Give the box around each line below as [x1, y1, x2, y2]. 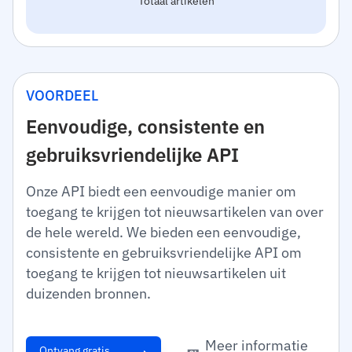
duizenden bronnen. [26, 284, 151, 302]
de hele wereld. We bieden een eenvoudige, [26, 223, 301, 241]
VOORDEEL [26, 86, 98, 104]
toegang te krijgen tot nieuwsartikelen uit [26, 264, 286, 282]
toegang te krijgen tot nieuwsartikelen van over [26, 203, 324, 221]
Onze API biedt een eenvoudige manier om [26, 182, 296, 200]
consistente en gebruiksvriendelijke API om [26, 244, 302, 262]
